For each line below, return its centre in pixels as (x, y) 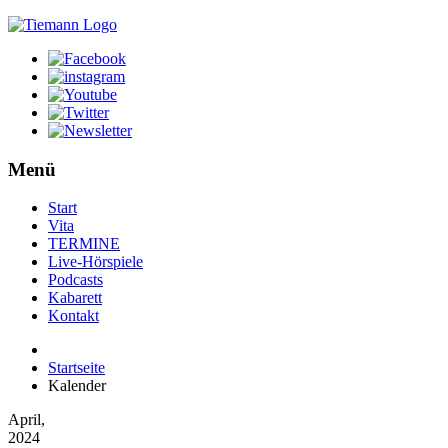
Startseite (76, 368)
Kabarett (75, 298)
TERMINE (84, 244)
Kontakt (73, 316)
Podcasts (75, 280)
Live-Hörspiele (95, 262)
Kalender (77, 386)
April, (26, 420)
